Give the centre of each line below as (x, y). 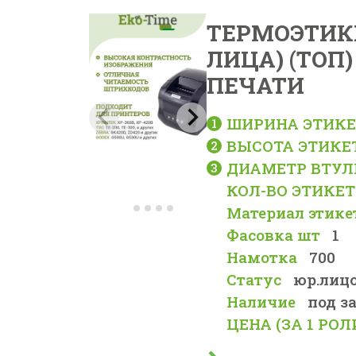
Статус (254, 279)
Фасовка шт (274, 235)
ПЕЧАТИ (256, 85)
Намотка (262, 257)
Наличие (261, 302)
